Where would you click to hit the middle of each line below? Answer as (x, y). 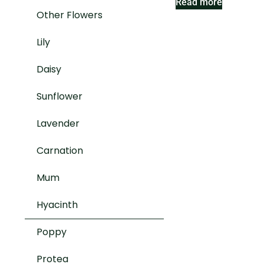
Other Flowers (70, 15)
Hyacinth (57, 205)
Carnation (60, 151)
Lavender (58, 124)
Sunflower (60, 97)
